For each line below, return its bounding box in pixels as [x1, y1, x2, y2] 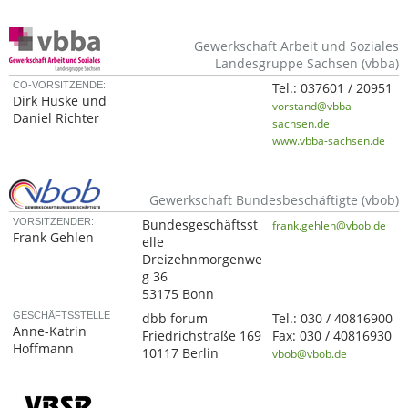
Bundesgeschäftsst [142, 216, 259, 233]
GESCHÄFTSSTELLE [13, 310, 111, 321]
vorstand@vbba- [272, 98, 356, 113]
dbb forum [142, 310, 209, 327]
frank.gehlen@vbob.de [272, 218, 387, 232]
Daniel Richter [13, 109, 100, 127]
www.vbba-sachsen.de [272, 133, 386, 148]
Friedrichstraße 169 [142, 327, 262, 344]
